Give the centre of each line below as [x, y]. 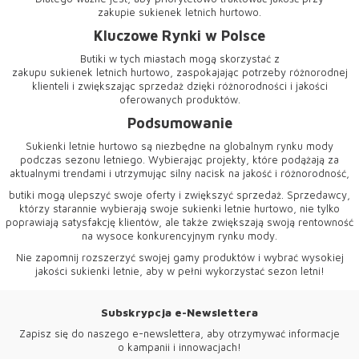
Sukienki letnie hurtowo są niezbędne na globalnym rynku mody [179, 146]
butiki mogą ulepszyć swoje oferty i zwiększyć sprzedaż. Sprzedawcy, [179, 195]
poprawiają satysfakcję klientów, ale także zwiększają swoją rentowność [179, 222]
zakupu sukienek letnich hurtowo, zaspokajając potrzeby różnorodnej [179, 72]
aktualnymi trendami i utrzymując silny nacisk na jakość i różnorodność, [179, 173]
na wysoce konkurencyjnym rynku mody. [179, 236]
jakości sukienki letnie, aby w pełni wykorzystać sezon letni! [179, 271]
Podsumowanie [179, 123]
